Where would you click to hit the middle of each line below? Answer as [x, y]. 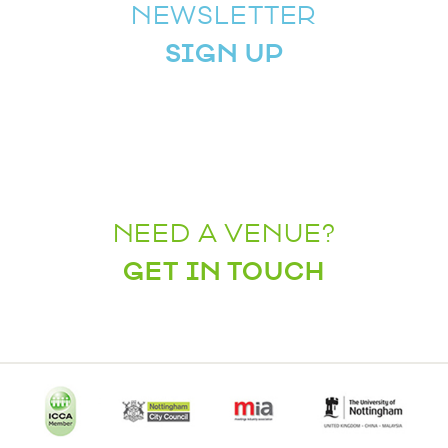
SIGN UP [224, 54]
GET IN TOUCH [224, 272]
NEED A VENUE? [224, 234]
